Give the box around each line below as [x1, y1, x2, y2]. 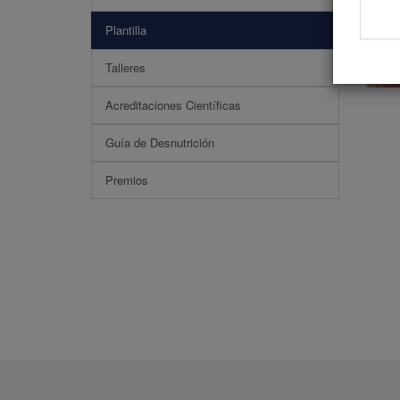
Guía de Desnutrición [105, 134, 214, 151]
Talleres [105, 59, 146, 76]
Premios [105, 171, 148, 188]
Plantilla [105, 21, 146, 38]
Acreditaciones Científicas [105, 96, 241, 113]
